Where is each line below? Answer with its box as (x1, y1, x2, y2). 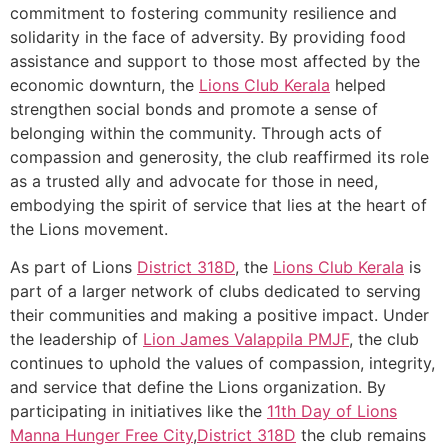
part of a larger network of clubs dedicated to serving (10, 281, 421, 302)
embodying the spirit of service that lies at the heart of (10, 194, 427, 215)
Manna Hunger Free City (10, 425, 193, 446)
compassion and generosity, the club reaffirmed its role (10, 146, 429, 167)
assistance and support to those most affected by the (10, 50, 420, 71)
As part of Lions (10, 257, 137, 278)
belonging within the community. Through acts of (10, 122, 382, 143)
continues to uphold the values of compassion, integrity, (10, 353, 435, 374)
